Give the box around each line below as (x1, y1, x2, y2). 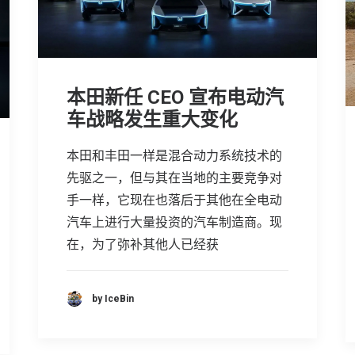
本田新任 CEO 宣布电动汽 (67, 86, 284, 109)
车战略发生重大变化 (67, 108, 238, 131)
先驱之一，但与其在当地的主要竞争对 (67, 170, 282, 185)
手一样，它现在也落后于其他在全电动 (67, 192, 282, 208)
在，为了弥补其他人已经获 (67, 236, 219, 252)
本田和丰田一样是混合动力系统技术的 (67, 147, 282, 163)
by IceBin (92, 292, 134, 304)
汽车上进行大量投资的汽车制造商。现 (67, 214, 282, 230)
